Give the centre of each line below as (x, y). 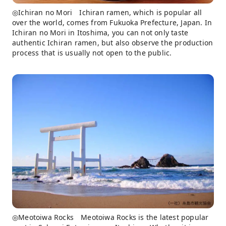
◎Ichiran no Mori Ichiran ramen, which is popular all (107, 12)
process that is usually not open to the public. (92, 52)
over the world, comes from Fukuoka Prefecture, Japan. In (112, 22)
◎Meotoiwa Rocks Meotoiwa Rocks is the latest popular (110, 217)
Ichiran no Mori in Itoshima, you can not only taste (100, 32)
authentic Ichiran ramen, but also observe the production (113, 42)
